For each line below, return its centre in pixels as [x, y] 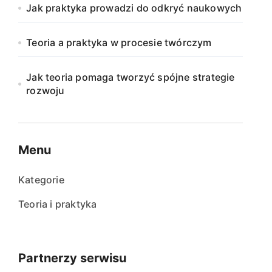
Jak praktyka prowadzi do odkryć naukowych [134, 8]
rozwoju [46, 90]
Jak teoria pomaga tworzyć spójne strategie [131, 77]
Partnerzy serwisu [72, 258]
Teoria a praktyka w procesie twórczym [119, 42]
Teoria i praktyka [58, 204]
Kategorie [41, 180]
